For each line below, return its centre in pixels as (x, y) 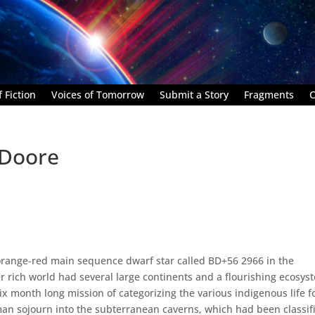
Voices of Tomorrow (98, 94)
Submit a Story (194, 94)
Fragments (269, 94)
